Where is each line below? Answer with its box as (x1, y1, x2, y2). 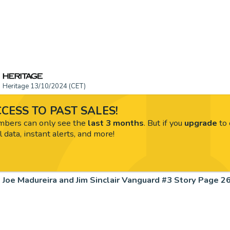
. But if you (143, 117, 184, 129)
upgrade (184, 117, 217, 129)
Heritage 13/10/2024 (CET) (3, 82, 86, 91)
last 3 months (87, 117, 144, 129)
